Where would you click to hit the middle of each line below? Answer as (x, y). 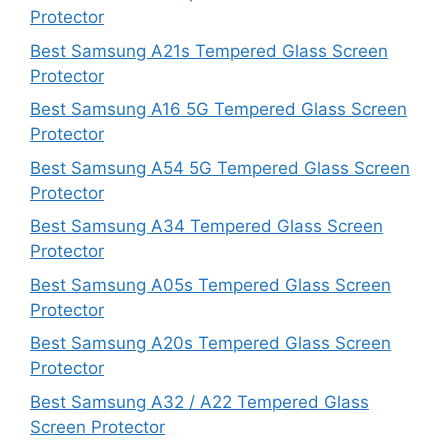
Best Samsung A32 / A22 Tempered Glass (199, 401)
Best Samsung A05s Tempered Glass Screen (210, 284)
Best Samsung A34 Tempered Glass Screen (206, 226)
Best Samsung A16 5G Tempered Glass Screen (218, 109)
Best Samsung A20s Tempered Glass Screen (210, 343)
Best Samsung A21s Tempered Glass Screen (209, 50)
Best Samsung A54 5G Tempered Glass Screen (220, 167)
